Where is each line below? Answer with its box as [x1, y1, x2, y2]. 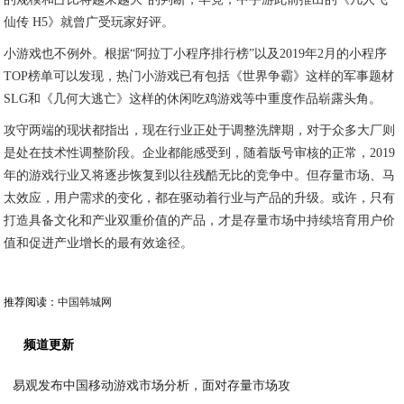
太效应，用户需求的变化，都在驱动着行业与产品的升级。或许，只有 [4, 191, 396, 205]
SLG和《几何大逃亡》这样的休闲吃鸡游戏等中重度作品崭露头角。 [4, 92, 382, 106]
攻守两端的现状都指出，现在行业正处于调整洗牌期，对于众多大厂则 [4, 124, 396, 137]
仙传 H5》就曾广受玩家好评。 [4, 15, 175, 29]
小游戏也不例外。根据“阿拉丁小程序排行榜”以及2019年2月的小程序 [4, 47, 388, 60]
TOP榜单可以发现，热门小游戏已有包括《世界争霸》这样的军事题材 [4, 69, 395, 83]
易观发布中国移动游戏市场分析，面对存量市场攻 [13, 379, 291, 392]
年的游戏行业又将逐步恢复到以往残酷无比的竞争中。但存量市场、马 [4, 169, 396, 182]
